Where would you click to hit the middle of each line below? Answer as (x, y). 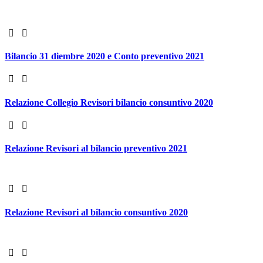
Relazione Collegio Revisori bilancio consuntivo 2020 (109, 102)
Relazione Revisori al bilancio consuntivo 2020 (96, 212)
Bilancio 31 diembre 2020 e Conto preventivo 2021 (104, 56)
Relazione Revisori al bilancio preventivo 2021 (96, 149)
